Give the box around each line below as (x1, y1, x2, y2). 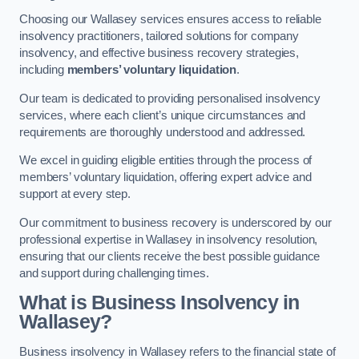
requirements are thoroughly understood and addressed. (19, 125, 306, 139)
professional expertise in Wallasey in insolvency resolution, (19, 232, 318, 246)
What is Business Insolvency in (19, 292, 300, 314)
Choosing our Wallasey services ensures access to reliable (19, 13, 321, 26)
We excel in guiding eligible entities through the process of (19, 154, 313, 167)
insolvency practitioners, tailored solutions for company (19, 30, 299, 43)
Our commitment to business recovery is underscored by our (19, 216, 332, 229)
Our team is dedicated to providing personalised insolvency (19, 91, 321, 105)
